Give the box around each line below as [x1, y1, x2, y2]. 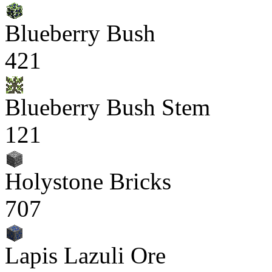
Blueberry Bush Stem [5, 94, 210, 120]
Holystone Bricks [5, 168, 171, 194]
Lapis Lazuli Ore [5, 242, 166, 268]
